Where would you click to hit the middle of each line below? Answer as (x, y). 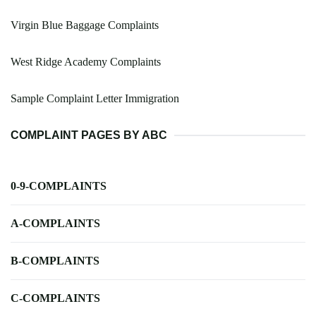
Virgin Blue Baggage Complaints (85, 25)
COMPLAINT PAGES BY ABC (89, 135)
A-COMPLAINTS (55, 224)
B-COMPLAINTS (55, 261)
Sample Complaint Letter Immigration (95, 99)
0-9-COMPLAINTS (59, 186)
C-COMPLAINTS (55, 298)
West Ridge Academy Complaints (86, 62)
